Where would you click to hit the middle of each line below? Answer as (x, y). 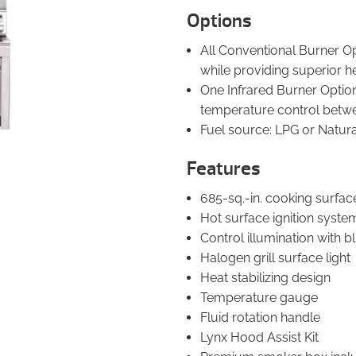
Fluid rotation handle (261, 317)
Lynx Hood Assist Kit (260, 337)
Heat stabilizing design (266, 277)
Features (223, 168)
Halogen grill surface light (276, 257)
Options (219, 20)
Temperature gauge (259, 297)
